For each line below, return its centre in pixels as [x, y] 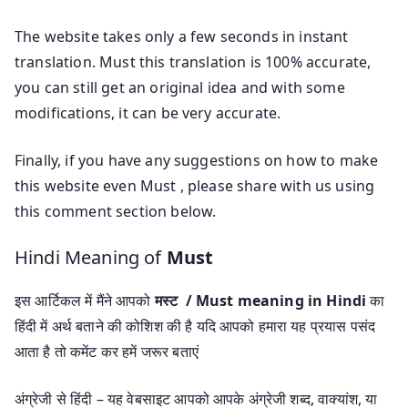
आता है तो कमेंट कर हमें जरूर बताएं [107, 351]
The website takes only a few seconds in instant [182, 36]
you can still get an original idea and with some [180, 87]
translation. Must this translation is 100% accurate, [193, 61]
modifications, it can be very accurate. [148, 112]
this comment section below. [116, 211]
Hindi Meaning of [91, 257]
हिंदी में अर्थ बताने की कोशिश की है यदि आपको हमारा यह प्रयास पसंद [195, 326]
